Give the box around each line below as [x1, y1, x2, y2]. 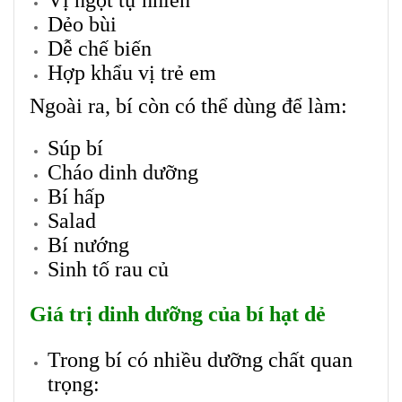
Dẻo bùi [48, 13, 117, 37]
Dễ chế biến [48, 37, 152, 61]
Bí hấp [48, 185, 105, 209]
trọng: [48, 372, 100, 397]
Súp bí [48, 136, 103, 161]
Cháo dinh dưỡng [48, 161, 198, 185]
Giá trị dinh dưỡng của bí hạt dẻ [30, 302, 326, 327]
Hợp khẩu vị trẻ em [48, 61, 216, 85]
